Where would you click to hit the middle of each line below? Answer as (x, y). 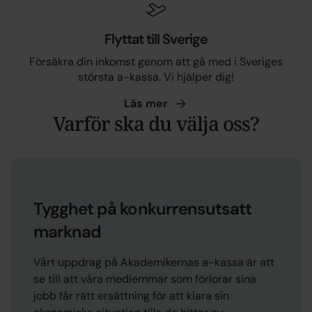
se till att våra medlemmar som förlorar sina (145, 279)
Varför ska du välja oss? (156, 123)
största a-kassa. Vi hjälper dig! (156, 77)
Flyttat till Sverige (156, 39)
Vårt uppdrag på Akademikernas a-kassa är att (154, 262)
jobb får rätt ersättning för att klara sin (131, 295)
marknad (68, 231)
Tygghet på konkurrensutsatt (143, 208)
